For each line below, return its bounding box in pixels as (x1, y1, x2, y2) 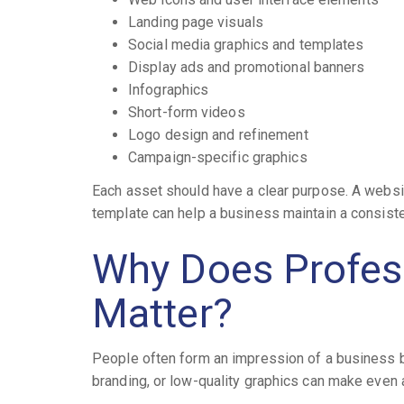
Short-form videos (128, 103, 245, 121)
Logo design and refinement (128, 125, 308, 143)
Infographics (128, 80, 209, 98)
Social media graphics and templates (128, 35, 364, 53)
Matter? (92, 289, 233, 338)
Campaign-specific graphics (128, 148, 308, 166)
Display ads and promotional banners (128, 58, 365, 76)
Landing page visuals (128, 13, 263, 31)
